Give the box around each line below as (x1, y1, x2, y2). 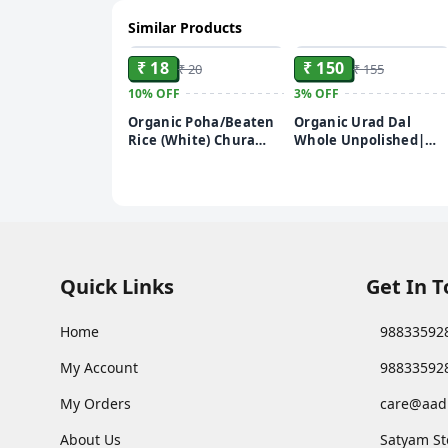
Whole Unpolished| (294, 130, 426, 149)
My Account (60, 357, 138, 377)
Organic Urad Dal (294, 112, 411, 131)
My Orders (60, 393, 131, 413)
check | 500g (294, 184, 379, 203)
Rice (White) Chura (128, 130, 256, 149)
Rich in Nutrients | (294, 148, 423, 167)
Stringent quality (294, 166, 412, 185)
